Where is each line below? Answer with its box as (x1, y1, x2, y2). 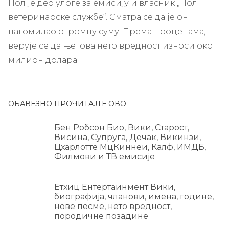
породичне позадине (54, 211, 148, 221)
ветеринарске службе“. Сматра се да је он (8, 12, 188, 22)
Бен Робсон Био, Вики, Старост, (54, 122, 189, 132)
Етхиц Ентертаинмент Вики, (54, 181, 175, 192)
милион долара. (8, 55, 79, 65)
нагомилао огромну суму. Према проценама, (8, 26, 205, 36)
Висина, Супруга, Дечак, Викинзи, (54, 132, 201, 142)
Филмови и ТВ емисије (54, 151, 155, 162)
